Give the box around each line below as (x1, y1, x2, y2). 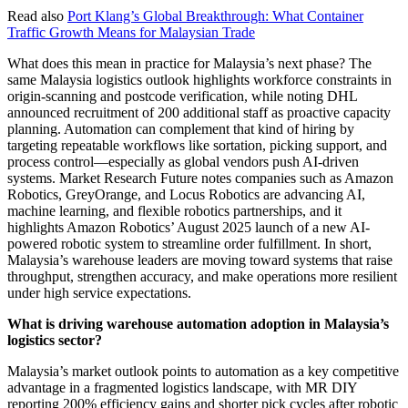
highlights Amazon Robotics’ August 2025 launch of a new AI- (7, 219, 370, 235)
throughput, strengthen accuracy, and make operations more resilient (7, 268, 397, 284)
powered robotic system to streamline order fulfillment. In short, (7, 235, 372, 251)
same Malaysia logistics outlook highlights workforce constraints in (7, 71, 392, 87)
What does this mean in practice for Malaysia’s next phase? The (7, 55, 372, 71)
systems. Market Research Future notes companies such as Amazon (7, 169, 393, 186)
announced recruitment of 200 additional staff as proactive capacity (7, 104, 391, 120)
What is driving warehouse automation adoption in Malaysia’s (7, 315, 389, 331)
